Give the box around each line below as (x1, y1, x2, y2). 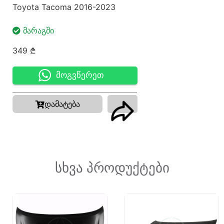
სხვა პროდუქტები (54, 159, 169, 176)
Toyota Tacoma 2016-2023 (12, 2, 115, 12)
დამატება (44, 100, 80, 109)
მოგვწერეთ (55, 70, 104, 80)
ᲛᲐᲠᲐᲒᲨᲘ (23, 25, 54, 35)
